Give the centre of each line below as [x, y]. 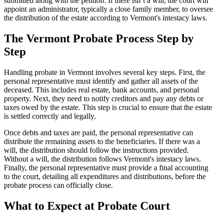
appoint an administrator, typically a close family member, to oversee [109, 9]
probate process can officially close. [58, 185]
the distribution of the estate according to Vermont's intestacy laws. [106, 18]
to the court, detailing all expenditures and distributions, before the [105, 176]
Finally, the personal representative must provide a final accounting [106, 167]
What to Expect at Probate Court [87, 206]
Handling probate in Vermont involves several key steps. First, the [105, 72]
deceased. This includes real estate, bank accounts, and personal [101, 90]
